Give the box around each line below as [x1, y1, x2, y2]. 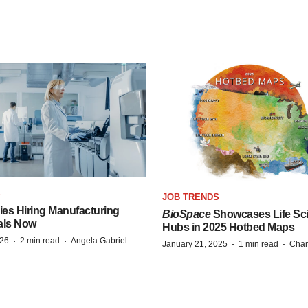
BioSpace [162, 208, 210, 221]
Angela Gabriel [71, 235, 127, 245]
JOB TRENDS [162, 192, 219, 203]
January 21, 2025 [162, 239, 228, 250]
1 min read [239, 239, 278, 250]
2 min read [20, 235, 60, 245]
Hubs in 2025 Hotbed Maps [162, 221, 294, 234]
